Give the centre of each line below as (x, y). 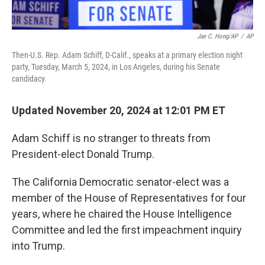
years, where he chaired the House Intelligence (122, 214)
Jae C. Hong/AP (217, 36)
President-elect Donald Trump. (83, 154)
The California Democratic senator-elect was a (120, 182)
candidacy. (29, 78)
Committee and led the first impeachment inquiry (127, 230)
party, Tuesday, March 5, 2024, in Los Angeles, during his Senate (116, 67)
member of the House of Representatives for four (129, 198)
